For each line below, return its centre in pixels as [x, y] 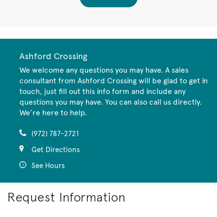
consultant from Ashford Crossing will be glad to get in [114, 80]
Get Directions [56, 149]
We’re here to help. [53, 112]
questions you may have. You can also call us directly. [111, 102]
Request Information [67, 197]
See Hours [48, 165]
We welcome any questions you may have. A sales [104, 70]
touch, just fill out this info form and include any [102, 91]
